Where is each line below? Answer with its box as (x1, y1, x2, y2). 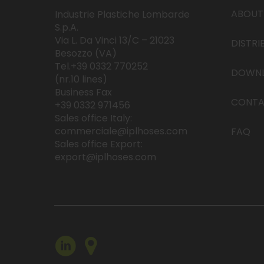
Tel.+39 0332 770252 (54, 59, 148, 73)
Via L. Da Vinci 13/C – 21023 (54, 33, 174, 47)
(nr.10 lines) (54, 72, 107, 86)
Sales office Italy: (54, 111, 132, 125)
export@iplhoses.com (54, 150, 156, 164)
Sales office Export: (54, 137, 143, 151)
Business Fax (54, 85, 112, 99)
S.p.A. (54, 20, 78, 34)
